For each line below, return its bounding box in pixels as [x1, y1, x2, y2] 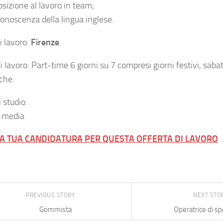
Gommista [39, 205, 72, 214]
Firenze [31, 37, 59, 48]
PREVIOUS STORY [26, 192, 77, 199]
